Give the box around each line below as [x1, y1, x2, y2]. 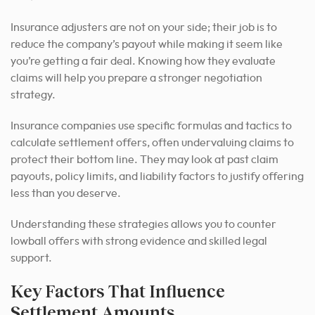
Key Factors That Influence [11, 280, 225, 301]
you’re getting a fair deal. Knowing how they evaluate [11, 55, 276, 67]
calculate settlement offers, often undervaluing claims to [11, 136, 294, 148]
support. [11, 252, 52, 264]
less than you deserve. [11, 187, 121, 199]
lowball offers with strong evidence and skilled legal [11, 235, 267, 247]
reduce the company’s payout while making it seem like [11, 38, 283, 50]
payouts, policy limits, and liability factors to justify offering [11, 170, 304, 182]
